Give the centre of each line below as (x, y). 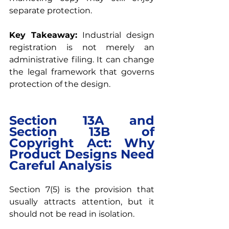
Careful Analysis (61, 165)
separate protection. (51, 10)
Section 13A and (82, 120)
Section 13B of (82, 131)
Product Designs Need (82, 154)
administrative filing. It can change (82, 59)
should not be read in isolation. (72, 214)
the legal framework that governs (82, 72)
